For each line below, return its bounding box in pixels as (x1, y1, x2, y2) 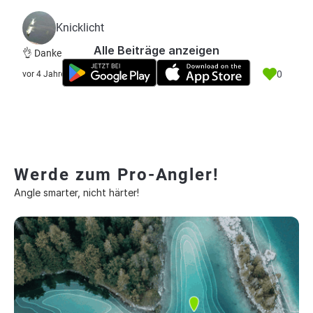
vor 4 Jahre (22, 69, 65, 79)
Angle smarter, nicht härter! (14, 187, 139, 198)
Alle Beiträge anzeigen (94, 43, 219, 57)
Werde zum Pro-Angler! (14, 165, 219, 184)
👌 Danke (22, 48, 61, 59)
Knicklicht (56, 21, 104, 34)
